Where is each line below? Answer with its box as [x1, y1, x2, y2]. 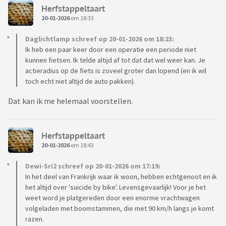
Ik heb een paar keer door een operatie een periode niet [25, 45, 196, 54]
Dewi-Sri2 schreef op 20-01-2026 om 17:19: [25, 161, 160, 171]
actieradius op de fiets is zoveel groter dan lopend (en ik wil [25, 66, 206, 76]
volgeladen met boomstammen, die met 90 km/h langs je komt [25, 204, 214, 213]
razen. [25, 214, 44, 224]
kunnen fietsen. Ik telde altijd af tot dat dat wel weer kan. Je [25, 55, 205, 65]
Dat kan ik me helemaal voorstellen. [8, 96, 133, 106]
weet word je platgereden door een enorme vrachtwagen [25, 193, 200, 203]
